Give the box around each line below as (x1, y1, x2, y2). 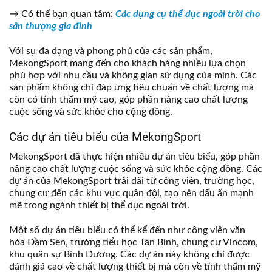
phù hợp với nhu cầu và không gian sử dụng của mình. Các (9, 70, 257, 80)
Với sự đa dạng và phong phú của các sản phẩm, (9, 46, 212, 56)
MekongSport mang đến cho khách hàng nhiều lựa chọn (9, 58, 246, 68)
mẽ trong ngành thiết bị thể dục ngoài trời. (9, 200, 189, 211)
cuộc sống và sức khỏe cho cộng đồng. (9, 106, 172, 117)
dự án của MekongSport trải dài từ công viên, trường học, (9, 176, 254, 186)
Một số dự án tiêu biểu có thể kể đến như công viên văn (9, 225, 245, 235)
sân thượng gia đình (9, 21, 92, 31)
